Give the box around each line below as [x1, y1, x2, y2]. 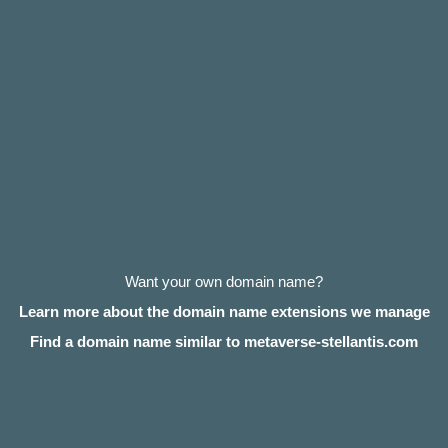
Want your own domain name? [125, 273, 323, 290]
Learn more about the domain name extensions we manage [18, 303, 430, 320]
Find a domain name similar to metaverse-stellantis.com [30, 333, 418, 350]
